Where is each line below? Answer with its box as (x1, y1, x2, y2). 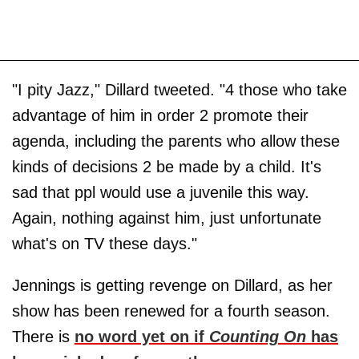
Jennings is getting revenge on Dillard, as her (12, 276, 333, 294)
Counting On (209, 327, 306, 345)
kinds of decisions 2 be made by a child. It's (12, 157, 321, 175)
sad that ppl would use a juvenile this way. (12, 183, 309, 201)
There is (12, 327, 75, 345)
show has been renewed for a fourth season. (12, 301, 330, 320)
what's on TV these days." (12, 234, 197, 252)
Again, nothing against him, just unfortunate (12, 208, 321, 227)
